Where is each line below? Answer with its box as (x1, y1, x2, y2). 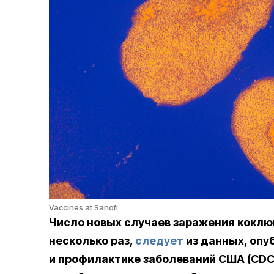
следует (135, 234, 183, 248)
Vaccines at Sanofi (49, 202, 118, 213)
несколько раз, (49, 234, 135, 248)
